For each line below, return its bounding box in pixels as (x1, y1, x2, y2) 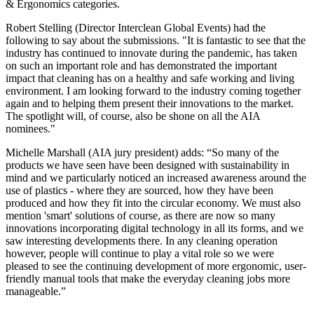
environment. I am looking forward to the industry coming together (6, 84, 301, 97)
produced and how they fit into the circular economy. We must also (6, 196, 301, 209)
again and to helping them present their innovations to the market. (6, 97, 294, 109)
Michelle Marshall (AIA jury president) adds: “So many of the (6, 146, 279, 158)
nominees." (6, 122, 55, 135)
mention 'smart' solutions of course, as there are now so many (6, 209, 275, 221)
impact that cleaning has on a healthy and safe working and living (6, 71, 294, 84)
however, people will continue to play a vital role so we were (6, 247, 274, 259)
